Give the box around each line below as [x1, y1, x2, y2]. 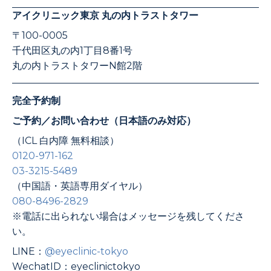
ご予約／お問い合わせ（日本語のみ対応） [12, 114, 196, 126]
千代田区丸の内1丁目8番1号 [12, 44, 132, 56]
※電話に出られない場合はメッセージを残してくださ [12, 210, 244, 222]
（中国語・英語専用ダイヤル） [12, 180, 148, 192]
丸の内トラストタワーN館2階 [12, 59, 142, 71]
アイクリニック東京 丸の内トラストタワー [12, 9, 198, 21]
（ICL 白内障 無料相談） [12, 134, 119, 146]
